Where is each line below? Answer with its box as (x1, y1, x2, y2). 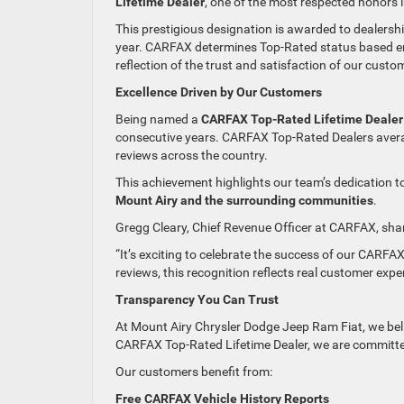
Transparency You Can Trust (115, 292, 279, 308)
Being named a (115, 112, 201, 127)
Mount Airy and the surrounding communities (115, 193, 373, 208)
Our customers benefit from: (115, 364, 272, 380)
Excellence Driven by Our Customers (115, 85, 322, 100)
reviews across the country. (115, 148, 268, 163)
